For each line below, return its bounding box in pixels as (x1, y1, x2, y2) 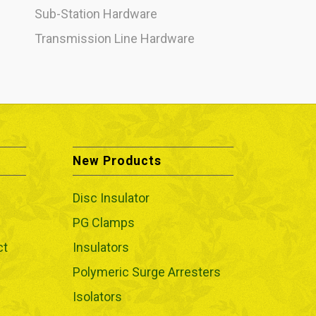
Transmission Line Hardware (34, 31, 195, 47)
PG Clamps (73, 215, 135, 231)
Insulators (73, 240, 130, 255)
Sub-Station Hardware (34, 6, 157, 22)
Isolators (73, 289, 123, 305)
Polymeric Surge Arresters (73, 265, 221, 280)
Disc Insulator (73, 190, 150, 206)
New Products (73, 154, 162, 169)
